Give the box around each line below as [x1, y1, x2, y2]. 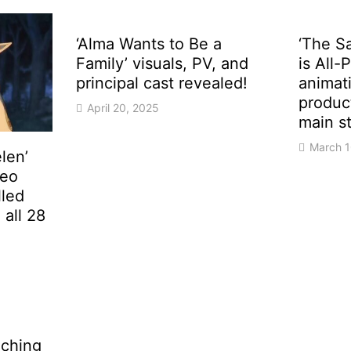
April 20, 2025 [87, 101, 160, 115]
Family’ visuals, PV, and [76, 54, 249, 74]
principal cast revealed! [76, 74, 248, 93]
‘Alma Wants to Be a [76, 34, 223, 54]
